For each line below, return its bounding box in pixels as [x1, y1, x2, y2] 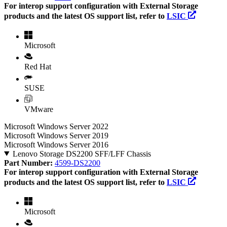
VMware [24, 104, 53, 113]
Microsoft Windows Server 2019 [4, 131, 108, 140]
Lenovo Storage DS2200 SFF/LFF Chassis [12, 149, 151, 158]
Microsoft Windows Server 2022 [4, 122, 108, 131]
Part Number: [4, 158, 55, 167]
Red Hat [24, 62, 51, 71]
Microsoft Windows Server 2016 [4, 140, 108, 149]
